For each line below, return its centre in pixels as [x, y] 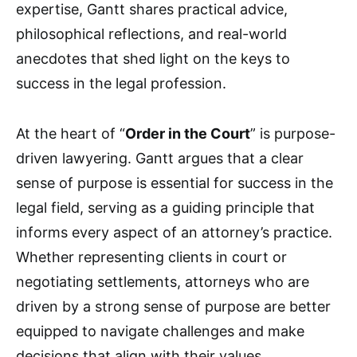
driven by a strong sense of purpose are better [173, 306]
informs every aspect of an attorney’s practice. [174, 232]
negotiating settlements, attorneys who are [163, 281]
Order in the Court [188, 133]
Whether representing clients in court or [151, 257]
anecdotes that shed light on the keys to [153, 58]
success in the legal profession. [121, 83]
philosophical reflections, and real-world [151, 33]
